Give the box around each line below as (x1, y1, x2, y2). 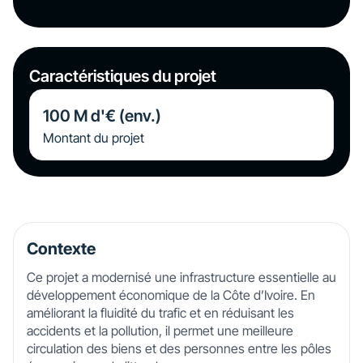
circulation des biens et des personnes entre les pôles (27, 340, 331, 357)
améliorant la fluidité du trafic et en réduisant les (27, 305, 294, 321)
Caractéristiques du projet (29, 66, 216, 86)
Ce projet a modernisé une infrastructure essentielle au (27, 269, 336, 285)
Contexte (27, 239, 96, 258)
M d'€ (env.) (70, 106, 161, 126)
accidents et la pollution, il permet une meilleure (27, 322, 293, 339)
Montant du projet (43, 130, 144, 146)
